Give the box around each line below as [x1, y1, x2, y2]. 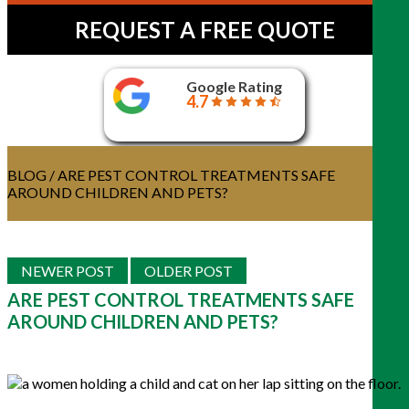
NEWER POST [21, 261, 114, 279]
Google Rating [186, 77, 282, 95]
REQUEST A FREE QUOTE [74, 16, 335, 43]
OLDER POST [144, 261, 233, 279]
